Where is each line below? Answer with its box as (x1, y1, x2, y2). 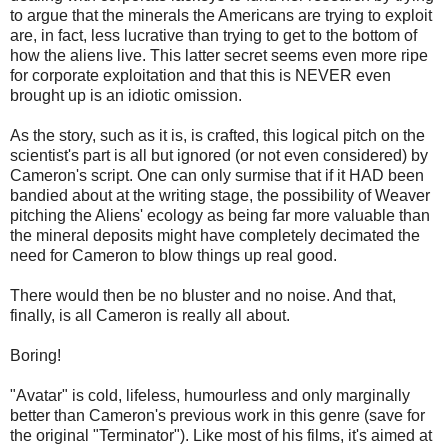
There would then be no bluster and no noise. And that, (10, 287, 396, 305)
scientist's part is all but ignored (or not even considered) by (10, 147, 428, 165)
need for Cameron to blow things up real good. (10, 247, 337, 265)
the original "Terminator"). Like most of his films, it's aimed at (10, 427, 432, 445)
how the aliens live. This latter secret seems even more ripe (10, 47, 428, 65)
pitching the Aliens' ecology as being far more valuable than (10, 207, 430, 225)
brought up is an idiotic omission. (10, 87, 242, 105)
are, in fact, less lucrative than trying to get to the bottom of (10, 27, 417, 45)
